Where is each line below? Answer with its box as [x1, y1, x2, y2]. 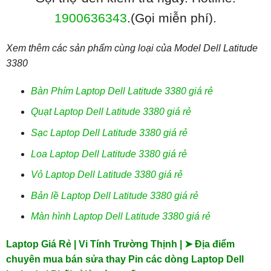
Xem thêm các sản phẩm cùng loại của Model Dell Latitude [5, 42, 258, 53]
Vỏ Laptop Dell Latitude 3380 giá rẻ [30, 169, 183, 180]
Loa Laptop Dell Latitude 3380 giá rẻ [30, 148, 187, 159]
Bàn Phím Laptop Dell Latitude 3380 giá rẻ [30, 85, 213, 96]
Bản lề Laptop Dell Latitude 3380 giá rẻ [30, 190, 198, 201]
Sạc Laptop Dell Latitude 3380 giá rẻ [30, 127, 188, 138]
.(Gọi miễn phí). [127, 11, 217, 25]
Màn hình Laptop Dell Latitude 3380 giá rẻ [30, 211, 211, 222]
